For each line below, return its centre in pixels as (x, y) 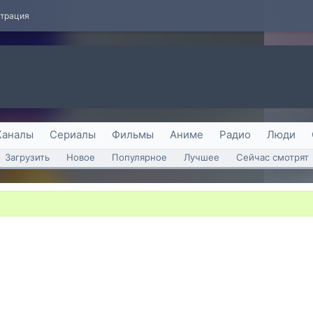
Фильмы (133, 134)
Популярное (139, 157)
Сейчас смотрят (272, 157)
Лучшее (201, 157)
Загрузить (27, 157)
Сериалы (73, 134)
